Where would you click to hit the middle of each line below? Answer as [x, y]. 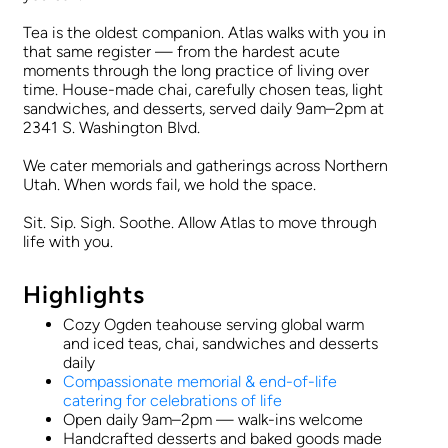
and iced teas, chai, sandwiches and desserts [220, 344]
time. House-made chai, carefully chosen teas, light [203, 90]
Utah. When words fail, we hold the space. [169, 185]
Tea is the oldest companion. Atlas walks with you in [204, 33]
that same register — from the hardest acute [181, 52]
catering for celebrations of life [172, 401]
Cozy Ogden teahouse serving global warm [213, 325]
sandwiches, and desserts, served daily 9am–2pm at [203, 109]
